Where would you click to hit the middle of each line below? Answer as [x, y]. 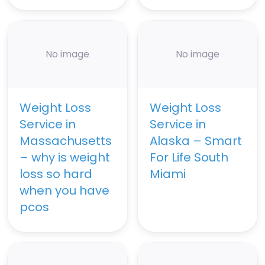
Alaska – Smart [196, 141]
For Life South [189, 158]
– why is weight [65, 158]
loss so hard [56, 174]
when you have [64, 191]
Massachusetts [66, 141]
